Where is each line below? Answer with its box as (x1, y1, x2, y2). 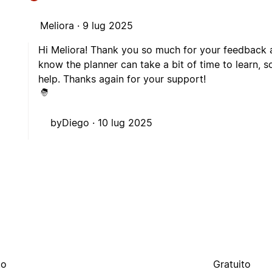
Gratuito (213, 258, 251, 271)
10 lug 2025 (98, 117, 153, 129)
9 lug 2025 (83, 19, 134, 32)
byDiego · (50, 117, 98, 129)
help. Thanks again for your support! (38, 73, 206, 86)
